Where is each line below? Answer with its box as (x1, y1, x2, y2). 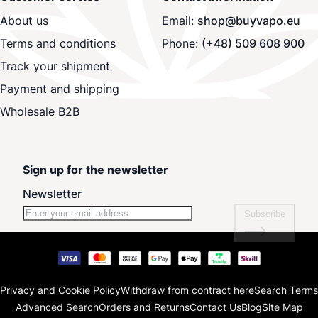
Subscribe (244, 209, 285, 219)
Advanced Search (15, 301, 99, 314)
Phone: (162, 36, 202, 50)
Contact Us (189, 301, 241, 314)
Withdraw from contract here (121, 284, 254, 297)
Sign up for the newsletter (23, 163, 168, 177)
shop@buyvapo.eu (197, 13, 300, 28)
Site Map (261, 301, 303, 314)
